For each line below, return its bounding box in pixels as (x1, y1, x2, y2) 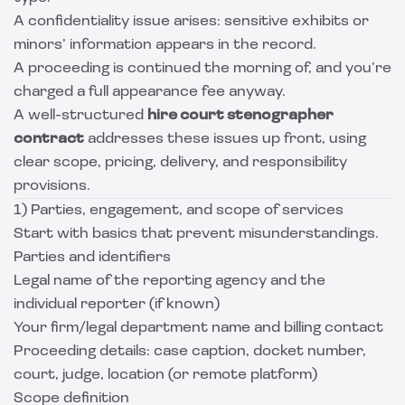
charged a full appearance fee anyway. (14, 85, 286, 99)
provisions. (14, 179, 90, 193)
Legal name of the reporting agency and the (14, 274, 325, 288)
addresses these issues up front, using (84, 132, 366, 146)
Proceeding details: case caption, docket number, (14, 344, 366, 359)
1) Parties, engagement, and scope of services (14, 203, 344, 218)
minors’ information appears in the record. (14, 38, 316, 52)
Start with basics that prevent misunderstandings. (14, 227, 379, 241)
